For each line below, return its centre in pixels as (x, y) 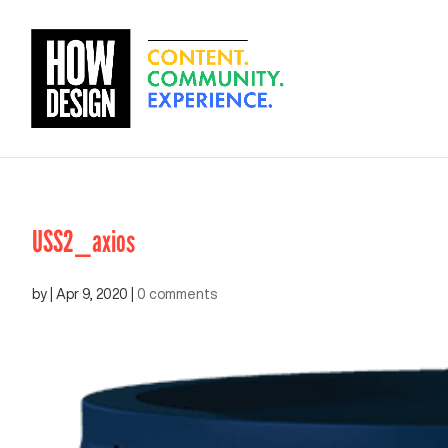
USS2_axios (83, 242)
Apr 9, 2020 (92, 294)
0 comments (177, 294)
